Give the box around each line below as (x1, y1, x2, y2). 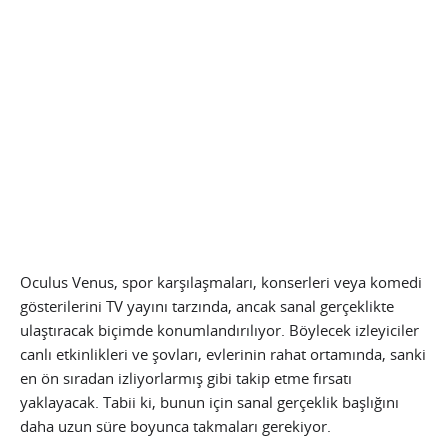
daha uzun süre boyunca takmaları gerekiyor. (20, 415, 331, 436)
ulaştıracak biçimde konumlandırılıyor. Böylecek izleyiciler (20, 319, 419, 340)
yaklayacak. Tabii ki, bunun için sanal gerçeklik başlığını (20, 391, 399, 412)
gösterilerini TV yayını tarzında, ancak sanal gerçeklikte (20, 295, 394, 316)
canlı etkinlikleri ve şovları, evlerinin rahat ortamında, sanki (20, 343, 426, 364)
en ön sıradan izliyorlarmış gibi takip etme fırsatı (20, 367, 352, 388)
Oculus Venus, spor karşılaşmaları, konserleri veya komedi (20, 271, 422, 292)
